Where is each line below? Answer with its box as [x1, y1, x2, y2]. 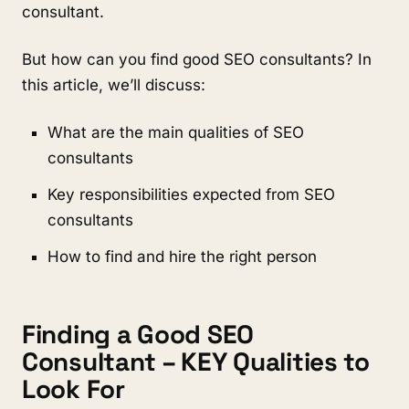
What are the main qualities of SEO [47, 123, 304, 142]
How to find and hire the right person [47, 247, 317, 266]
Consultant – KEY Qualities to [22, 345, 370, 378]
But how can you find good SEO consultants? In [22, 50, 372, 68]
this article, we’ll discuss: [22, 76, 205, 94]
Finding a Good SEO [22, 318, 254, 351]
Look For [22, 372, 131, 405]
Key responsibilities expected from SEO [47, 185, 335, 204]
